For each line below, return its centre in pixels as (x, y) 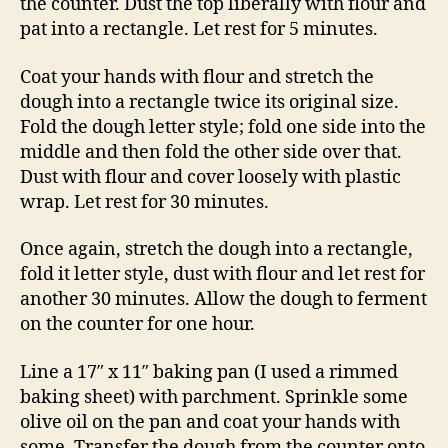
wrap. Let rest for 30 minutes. (144, 202)
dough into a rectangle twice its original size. (209, 102)
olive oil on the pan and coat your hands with (210, 422)
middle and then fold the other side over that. (211, 152)
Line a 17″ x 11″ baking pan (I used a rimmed (209, 372)
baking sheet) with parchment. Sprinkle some (214, 397)
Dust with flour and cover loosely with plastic (210, 177)
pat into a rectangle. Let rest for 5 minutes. (199, 30)
